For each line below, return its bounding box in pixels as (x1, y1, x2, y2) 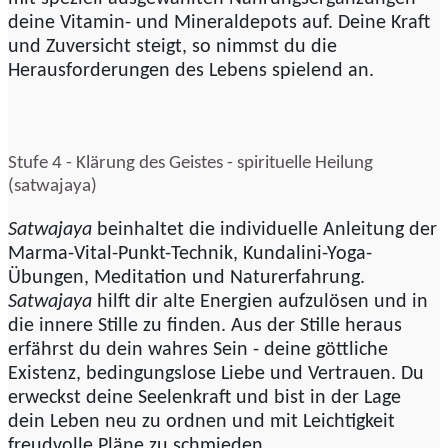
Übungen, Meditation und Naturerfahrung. (8, 268, 365, 289)
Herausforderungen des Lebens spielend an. (8, 61, 374, 82)
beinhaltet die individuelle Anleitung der (92, 220, 437, 241)
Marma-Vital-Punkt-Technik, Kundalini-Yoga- (8, 244, 372, 265)
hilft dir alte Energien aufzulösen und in (92, 292, 428, 313)
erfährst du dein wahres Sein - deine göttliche (8, 340, 388, 361)
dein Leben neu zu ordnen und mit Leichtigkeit (8, 412, 395, 433)
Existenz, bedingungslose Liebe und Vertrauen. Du (8, 364, 424, 385)
